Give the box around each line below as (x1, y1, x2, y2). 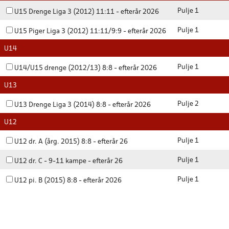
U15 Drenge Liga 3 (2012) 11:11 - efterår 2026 (14, 9, 159, 15)
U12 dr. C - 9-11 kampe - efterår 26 (14, 158, 123, 165)
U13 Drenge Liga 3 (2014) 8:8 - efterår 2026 (14, 102, 151, 108)
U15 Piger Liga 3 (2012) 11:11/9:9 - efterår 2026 (14, 28, 166, 35)
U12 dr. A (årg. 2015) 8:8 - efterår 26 (14, 139, 128, 145)
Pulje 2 (177, 101, 199, 107)
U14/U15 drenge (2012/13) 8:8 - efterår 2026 (14, 65, 157, 72)
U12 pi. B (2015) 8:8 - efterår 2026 (14, 177, 122, 184)
